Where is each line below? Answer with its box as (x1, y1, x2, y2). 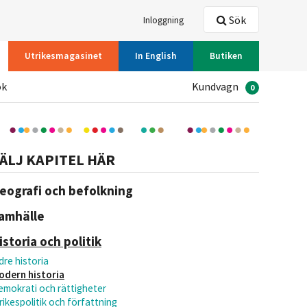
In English (135, 50, 177, 62)
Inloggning (143, 14, 184, 26)
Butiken (210, 50, 243, 62)
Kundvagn (192, 79, 238, 93)
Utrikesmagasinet (25, 50, 102, 62)
